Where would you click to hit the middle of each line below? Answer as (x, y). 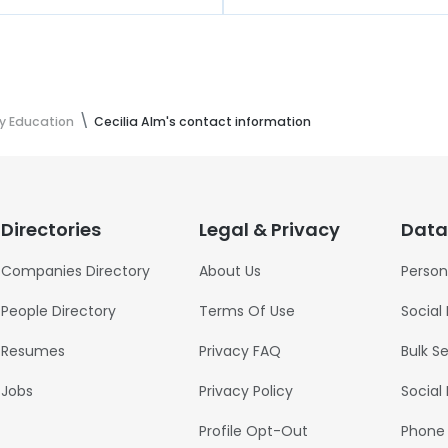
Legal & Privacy (269, 229)
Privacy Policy (245, 391)
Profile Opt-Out (253, 431)
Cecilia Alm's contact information (202, 121)
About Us (229, 271)
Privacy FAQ (239, 351)
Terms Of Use (246, 311)
